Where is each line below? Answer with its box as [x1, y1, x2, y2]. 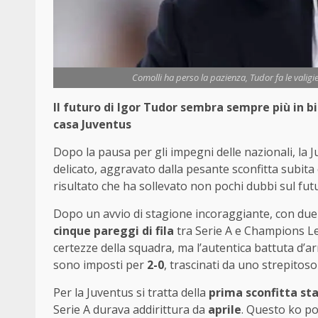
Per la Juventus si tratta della [53, 284, 209, 300]
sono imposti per [53, 256, 147, 273]
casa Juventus [53, 116, 131, 132]
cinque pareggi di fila [53, 222, 174, 238]
